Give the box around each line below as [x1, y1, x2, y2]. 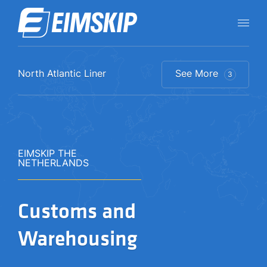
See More [175, 67, 221, 79]
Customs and [18, 198, 136, 225]
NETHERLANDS [18, 157, 89, 169]
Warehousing [18, 226, 138, 252]
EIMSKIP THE [18, 147, 77, 159]
